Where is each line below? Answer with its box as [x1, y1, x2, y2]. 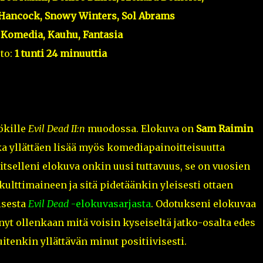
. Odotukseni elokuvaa [150, 198, 256, 210]
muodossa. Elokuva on [85, 123, 196, 135]
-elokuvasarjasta [68, 198, 151, 210]
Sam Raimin [195, 123, 253, 135]
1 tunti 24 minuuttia [15, 48, 107, 60]
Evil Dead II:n [28, 123, 85, 135]
